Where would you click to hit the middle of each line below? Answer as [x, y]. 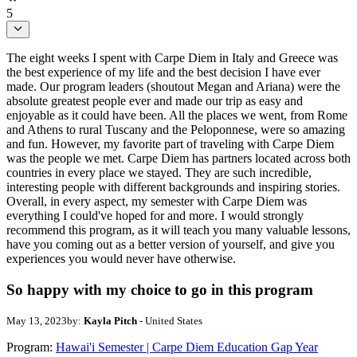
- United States [170, 321]
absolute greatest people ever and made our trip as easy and [155, 100]
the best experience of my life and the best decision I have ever [163, 72]
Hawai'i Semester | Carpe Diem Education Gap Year [187, 347]
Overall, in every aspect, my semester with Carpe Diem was [157, 201]
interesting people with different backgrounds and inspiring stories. [173, 186]
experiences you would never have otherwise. [121, 258]
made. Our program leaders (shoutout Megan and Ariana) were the [173, 86]
